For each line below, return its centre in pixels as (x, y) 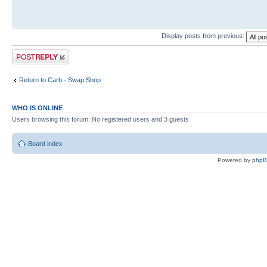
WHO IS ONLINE (37, 108)
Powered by (235, 160)
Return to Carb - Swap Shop (60, 80)
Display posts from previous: (204, 36)
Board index (45, 144)
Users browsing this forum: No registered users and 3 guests (100, 119)
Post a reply (29, 53)
